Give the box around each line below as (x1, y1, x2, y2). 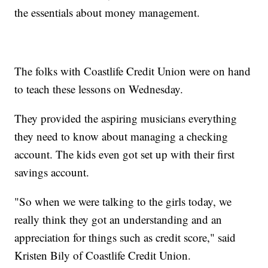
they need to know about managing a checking (14, 129, 229, 144)
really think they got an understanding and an (14, 212, 223, 227)
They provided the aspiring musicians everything (14, 111, 237, 126)
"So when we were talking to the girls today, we (14, 194, 232, 209)
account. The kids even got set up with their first (14, 147, 235, 162)
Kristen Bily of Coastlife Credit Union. (14, 248, 191, 263)
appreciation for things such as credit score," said (14, 230, 236, 245)
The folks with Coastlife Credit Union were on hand (14, 63, 251, 79)
